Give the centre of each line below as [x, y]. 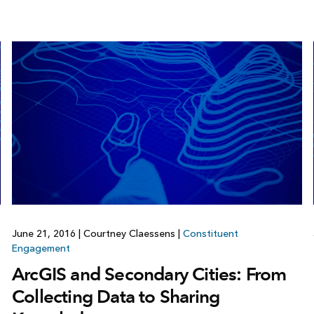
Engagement [41, 248]
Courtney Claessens [129, 233]
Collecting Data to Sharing [116, 296]
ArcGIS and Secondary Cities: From [149, 274]
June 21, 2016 [45, 233]
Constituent [210, 233]
